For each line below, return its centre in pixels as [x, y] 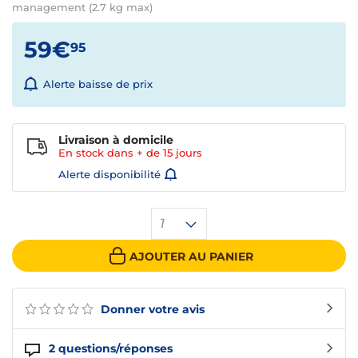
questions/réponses [115, 349]
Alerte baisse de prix [98, 84]
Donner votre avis [151, 310]
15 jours [183, 153]
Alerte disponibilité [109, 175]
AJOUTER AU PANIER [191, 256]
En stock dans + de [111, 153]
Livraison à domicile [116, 140]
